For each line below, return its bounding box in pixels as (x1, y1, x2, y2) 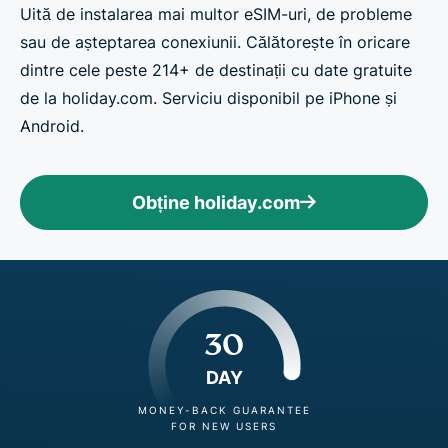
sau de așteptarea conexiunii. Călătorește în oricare (20, 31, 410, 52)
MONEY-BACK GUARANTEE (137, 403, 311, 416)
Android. (20, 115, 84, 136)
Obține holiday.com (132, 191, 300, 213)
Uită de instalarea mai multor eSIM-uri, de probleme (20, 3, 412, 24)
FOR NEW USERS (171, 419, 277, 432)
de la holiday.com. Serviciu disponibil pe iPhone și (20, 87, 397, 108)
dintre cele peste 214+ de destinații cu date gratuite (20, 59, 412, 80)
